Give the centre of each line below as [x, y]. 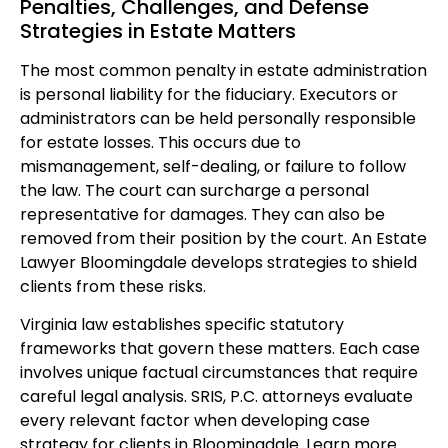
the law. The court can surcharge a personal [194, 190]
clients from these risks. [113, 286]
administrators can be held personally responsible [218, 118]
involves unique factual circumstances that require [219, 373]
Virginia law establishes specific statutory [182, 325]
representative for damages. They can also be [202, 214]
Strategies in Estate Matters [158, 30]
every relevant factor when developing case [195, 421]
